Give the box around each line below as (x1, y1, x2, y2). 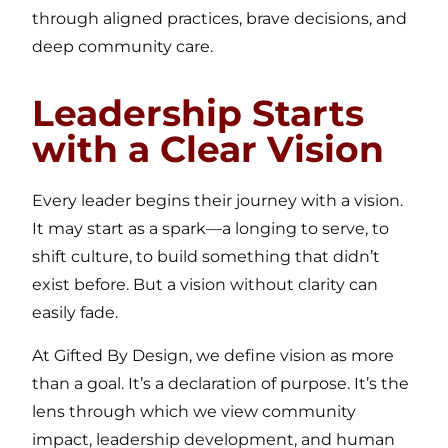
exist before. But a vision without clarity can (32, 275, 379, 295)
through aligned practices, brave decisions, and (32, 8, 408, 28)
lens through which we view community (32, 401, 357, 421)
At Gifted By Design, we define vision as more (32, 345, 395, 365)
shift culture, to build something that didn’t (32, 247, 381, 267)
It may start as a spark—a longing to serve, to (32, 219, 390, 239)
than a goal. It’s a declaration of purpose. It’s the (32, 373, 410, 393)
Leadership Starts (32, 91, 365, 136)
